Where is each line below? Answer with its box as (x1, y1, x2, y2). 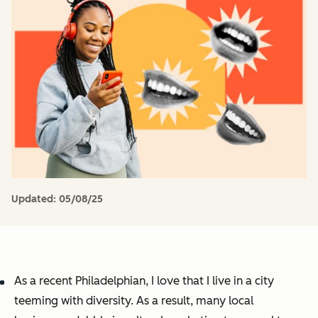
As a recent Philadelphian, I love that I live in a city (14, 274, 274, 287)
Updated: (11, 193, 59, 205)
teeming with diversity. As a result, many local (14, 294, 253, 307)
